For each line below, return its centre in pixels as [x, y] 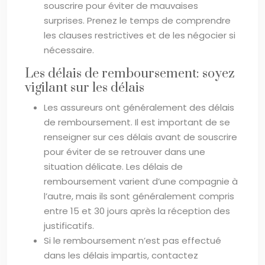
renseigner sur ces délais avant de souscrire [140, 137]
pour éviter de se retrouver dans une [125, 151]
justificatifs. [69, 225]
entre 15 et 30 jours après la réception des [137, 211]
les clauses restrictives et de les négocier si [140, 35]
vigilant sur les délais [85, 88]
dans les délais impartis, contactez [121, 255]
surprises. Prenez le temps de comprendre [137, 20]
